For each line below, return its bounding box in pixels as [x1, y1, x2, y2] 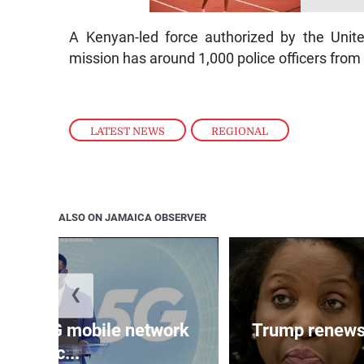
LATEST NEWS [90, 124, 166, 137]
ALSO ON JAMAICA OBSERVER [58, 210, 206, 223]
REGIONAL [211, 124, 269, 137]
